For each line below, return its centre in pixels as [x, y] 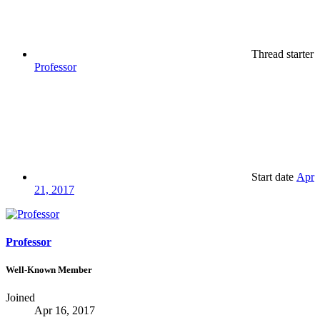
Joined [20, 298]
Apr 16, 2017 [65, 311]
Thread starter [282, 54]
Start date [272, 176]
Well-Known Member [49, 270]
